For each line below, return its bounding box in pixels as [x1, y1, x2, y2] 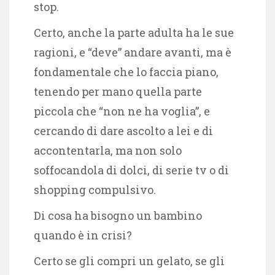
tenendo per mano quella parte [34, 83, 202, 99]
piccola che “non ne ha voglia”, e [34, 103, 210, 118]
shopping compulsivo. [34, 182, 158, 197]
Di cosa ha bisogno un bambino [34, 207, 202, 223]
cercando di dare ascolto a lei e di [34, 123, 213, 138]
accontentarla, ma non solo [34, 142, 182, 158]
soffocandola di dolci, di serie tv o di [34, 162, 229, 177]
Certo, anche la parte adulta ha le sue [34, 25, 234, 40]
